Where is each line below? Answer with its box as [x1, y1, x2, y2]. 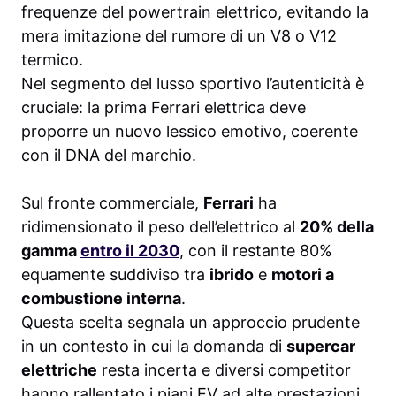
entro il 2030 [80, 241, 179, 261]
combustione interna [21, 289, 181, 308]
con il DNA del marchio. [21, 146, 196, 165]
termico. [21, 50, 83, 70]
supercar [286, 337, 355, 356]
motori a [271, 265, 334, 285]
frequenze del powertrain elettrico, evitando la [21, 3, 369, 22]
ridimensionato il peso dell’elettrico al [21, 217, 300, 237]
